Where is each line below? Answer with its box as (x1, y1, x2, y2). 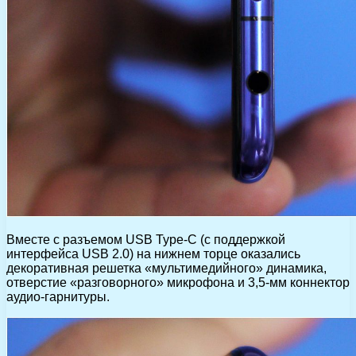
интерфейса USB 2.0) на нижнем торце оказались (6, 247, 300, 261)
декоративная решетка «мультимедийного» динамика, (6, 261, 327, 276)
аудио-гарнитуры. (6, 290, 110, 304)
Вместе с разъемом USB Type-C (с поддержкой (6, 233, 285, 247)
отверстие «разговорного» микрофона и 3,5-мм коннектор (6, 276, 350, 290)
